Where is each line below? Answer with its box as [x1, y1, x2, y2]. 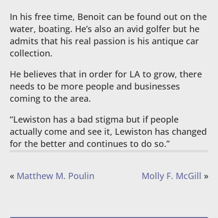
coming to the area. [10, 92, 91, 104]
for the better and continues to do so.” [10, 138, 170, 149]
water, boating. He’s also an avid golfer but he [10, 23, 200, 35]
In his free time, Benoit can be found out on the [10, 11, 207, 22]
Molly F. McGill [142, 170, 201, 182]
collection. [10, 47, 53, 59]
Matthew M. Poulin [17, 170, 94, 182]
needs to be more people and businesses [10, 80, 180, 92]
